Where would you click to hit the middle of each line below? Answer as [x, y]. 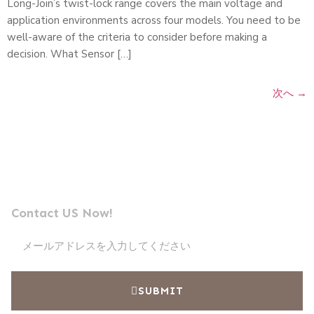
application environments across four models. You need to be [154, 21]
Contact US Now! [62, 213]
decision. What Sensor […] [69, 54]
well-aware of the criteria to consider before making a [137, 37]
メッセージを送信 [83, 154]
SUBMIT [161, 291]
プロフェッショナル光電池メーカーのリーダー [122, 187]
